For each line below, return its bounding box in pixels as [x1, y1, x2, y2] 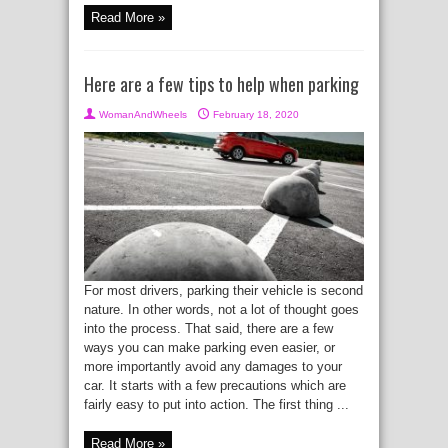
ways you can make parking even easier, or [84, 340, 335, 356]
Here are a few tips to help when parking [84, 71, 359, 98]
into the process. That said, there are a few [84, 321, 333, 337]
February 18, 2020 [213, 109, 299, 121]
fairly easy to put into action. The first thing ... [84, 397, 349, 413]
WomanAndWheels [99, 109, 187, 121]
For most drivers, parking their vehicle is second [84, 283, 363, 299]
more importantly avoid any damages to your [84, 359, 342, 375]
